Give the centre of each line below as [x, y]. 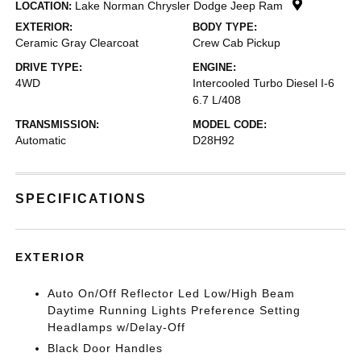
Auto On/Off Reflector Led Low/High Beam [172, 293]
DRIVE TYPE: [49, 67]
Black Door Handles [106, 348]
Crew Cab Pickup [237, 43]
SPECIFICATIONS [81, 199]
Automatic [41, 140]
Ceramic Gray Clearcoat [77, 43]
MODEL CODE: [230, 124]
